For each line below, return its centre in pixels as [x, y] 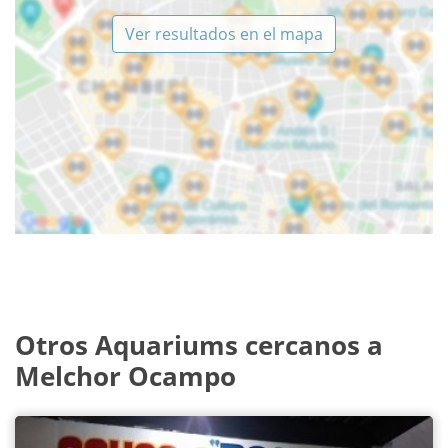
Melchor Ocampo [125, 375]
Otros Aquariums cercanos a [199, 344]
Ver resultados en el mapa [224, 33]
